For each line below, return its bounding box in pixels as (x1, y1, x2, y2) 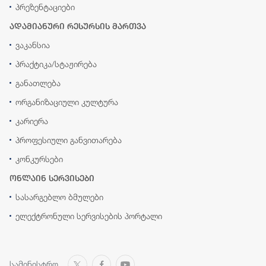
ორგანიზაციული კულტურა (15, 97, 118, 107)
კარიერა (15, 116, 48, 126)
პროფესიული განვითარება (15, 135, 122, 145)
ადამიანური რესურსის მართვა (9, 21, 146, 31)
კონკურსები (15, 154, 63, 164)
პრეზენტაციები (15, 2, 75, 12)
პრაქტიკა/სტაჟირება (15, 59, 97, 69)
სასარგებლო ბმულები (15, 192, 103, 202)
